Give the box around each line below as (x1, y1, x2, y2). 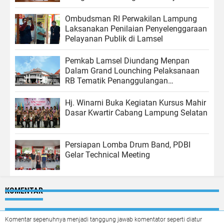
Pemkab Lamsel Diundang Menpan (65, 55, 189, 65)
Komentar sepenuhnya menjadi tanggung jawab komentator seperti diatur (5, 215, 202, 223)
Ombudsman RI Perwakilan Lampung (65, 13, 197, 23)
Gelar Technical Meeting (65, 149, 150, 159)
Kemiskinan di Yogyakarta (65, 85, 157, 95)
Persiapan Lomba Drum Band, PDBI (65, 139, 190, 149)
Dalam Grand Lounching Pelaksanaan (65, 65, 199, 75)
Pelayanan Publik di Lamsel (65, 33, 163, 43)
